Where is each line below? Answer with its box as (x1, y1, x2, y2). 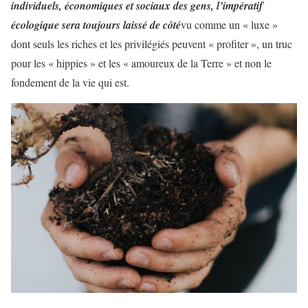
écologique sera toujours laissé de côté (11, 17, 181, 33)
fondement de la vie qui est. (11, 75, 129, 90)
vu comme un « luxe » (181, 17, 278, 32)
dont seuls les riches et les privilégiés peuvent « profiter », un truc (11, 36, 292, 52)
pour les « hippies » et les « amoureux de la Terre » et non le (11, 56, 272, 71)
